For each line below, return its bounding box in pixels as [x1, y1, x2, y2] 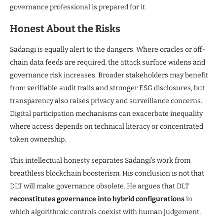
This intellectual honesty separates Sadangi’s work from [10, 156, 190, 165]
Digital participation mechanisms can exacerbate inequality [10, 109, 203, 118]
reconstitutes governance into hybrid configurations [10, 194, 184, 203]
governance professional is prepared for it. [10, 2, 147, 11]
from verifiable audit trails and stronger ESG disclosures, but [10, 83, 205, 92]
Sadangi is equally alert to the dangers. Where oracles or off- [10, 45, 205, 54]
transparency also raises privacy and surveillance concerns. [10, 96, 202, 105]
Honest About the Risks [10, 22, 120, 35]
